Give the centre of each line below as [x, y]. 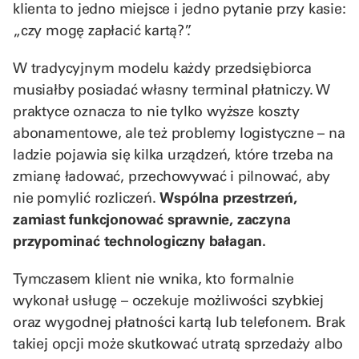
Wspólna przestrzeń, [228, 197]
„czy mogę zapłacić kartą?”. [102, 30]
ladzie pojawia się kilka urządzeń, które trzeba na [173, 154]
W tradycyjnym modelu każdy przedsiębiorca [162, 67]
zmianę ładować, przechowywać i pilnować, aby [172, 175]
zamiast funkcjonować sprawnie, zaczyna [152, 219]
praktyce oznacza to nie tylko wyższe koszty [156, 111]
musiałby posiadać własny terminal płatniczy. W [171, 89]
